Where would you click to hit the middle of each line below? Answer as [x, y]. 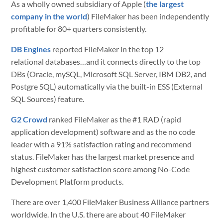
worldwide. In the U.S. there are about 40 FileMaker [99, 214]
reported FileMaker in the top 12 [108, 49]
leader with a [34, 144]
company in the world [49, 16]
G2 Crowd [29, 119]
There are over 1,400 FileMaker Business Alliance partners [110, 202]
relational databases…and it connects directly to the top [106, 61]
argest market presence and [147, 157]
